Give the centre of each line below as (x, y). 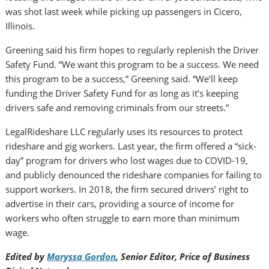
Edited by (26, 257)
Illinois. (20, 26)
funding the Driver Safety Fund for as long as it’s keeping (122, 93)
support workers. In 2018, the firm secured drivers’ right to (127, 189)
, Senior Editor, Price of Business (183, 257)
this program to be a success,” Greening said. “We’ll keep (122, 79)
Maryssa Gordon (82, 257)
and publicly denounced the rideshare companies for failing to (134, 175)
